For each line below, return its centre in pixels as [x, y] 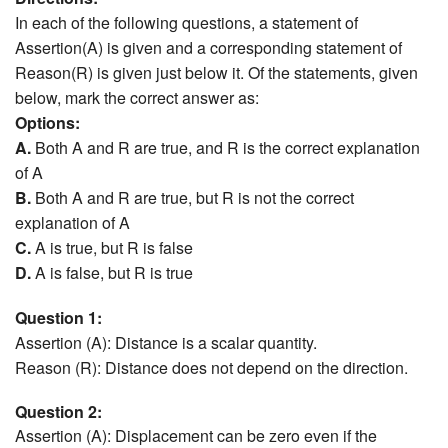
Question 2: [58, 411]
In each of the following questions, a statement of [186, 22]
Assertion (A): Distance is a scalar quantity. [166, 342]
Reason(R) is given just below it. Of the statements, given [216, 72]
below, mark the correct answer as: [137, 97]
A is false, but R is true [112, 272]
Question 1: [58, 317]
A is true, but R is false [112, 247]
